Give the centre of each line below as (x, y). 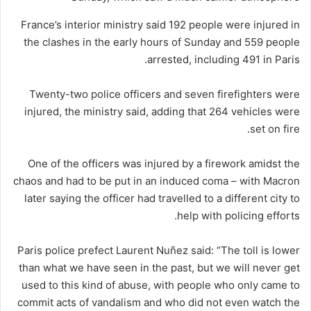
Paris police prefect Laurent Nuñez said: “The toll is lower (159, 250)
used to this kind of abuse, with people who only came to (161, 285)
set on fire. (275, 128)
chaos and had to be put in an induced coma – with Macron (157, 180)
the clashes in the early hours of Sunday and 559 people (162, 42)
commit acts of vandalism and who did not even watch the (159, 302)
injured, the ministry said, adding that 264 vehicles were (162, 111)
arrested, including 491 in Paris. (224, 59)
